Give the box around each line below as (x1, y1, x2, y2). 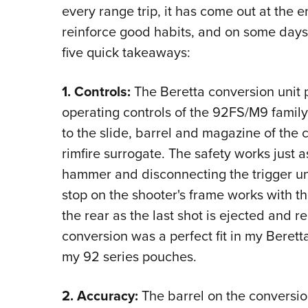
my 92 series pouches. (61, 246, 200, 267)
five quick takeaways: (61, 42, 190, 63)
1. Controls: (61, 81, 131, 102)
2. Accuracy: (61, 285, 138, 307)
